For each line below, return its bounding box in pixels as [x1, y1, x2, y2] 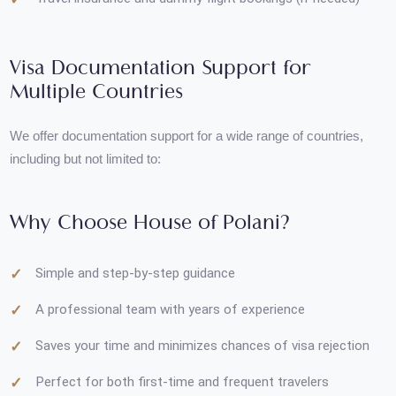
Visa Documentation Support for [10, 121, 328, 148]
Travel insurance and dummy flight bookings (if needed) [36, 52, 379, 70]
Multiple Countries [10, 146, 194, 173]
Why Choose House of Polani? [10, 284, 306, 310]
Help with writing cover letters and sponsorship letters [36, 14, 373, 32]
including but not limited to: [10, 221, 170, 238]
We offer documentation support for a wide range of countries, [10, 197, 384, 214]
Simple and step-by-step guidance [36, 341, 247, 359]
